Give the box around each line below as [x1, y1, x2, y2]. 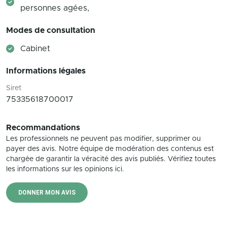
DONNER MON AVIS [18, 189, 75, 196]
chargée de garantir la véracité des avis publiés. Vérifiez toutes [6, 156, 216, 163]
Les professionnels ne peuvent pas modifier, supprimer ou [6, 135, 201, 142]
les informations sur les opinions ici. [6, 166, 124, 173]
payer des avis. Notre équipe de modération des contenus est [6, 145, 214, 153]
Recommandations [6, 124, 80, 132]
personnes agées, [20, 4, 89, 12]
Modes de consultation [6, 26, 95, 34]
